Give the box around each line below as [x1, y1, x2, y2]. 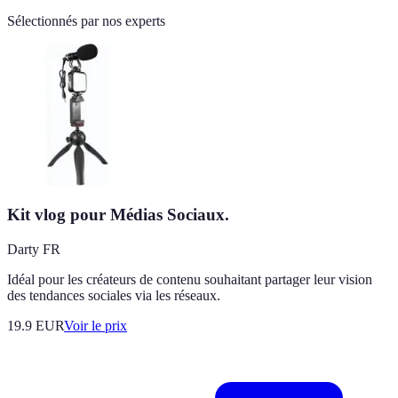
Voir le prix [64, 318, 127, 334]
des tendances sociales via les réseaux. [7, 288, 220, 304]
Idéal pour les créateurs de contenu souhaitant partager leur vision [7, 272, 372, 288]
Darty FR [7, 242, 60, 258]
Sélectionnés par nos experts [7, 12, 165, 28]
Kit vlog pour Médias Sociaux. [7, 205, 229, 225]
